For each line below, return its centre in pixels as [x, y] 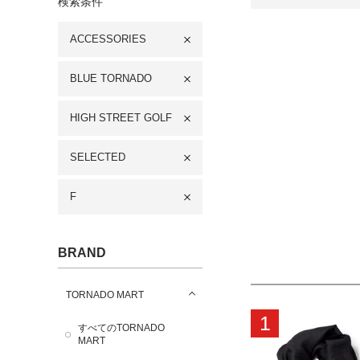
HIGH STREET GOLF [121, 118]
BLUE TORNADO [111, 78]
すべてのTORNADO [121, 328]
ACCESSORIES [108, 39]
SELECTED [98, 157]
